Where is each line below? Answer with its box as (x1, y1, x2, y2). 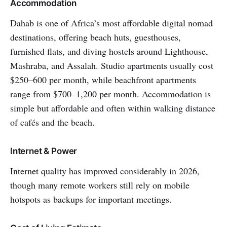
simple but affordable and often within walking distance (10, 102, 215, 115)
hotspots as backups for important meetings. (10, 193, 172, 206)
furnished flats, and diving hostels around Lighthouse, (10, 45, 208, 58)
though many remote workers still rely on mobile (10, 179, 190, 192)
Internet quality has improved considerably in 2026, (10, 165, 200, 177)
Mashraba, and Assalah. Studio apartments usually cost (10, 59, 213, 72)
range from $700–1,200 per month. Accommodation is (10, 88, 211, 100)
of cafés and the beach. (10, 116, 95, 129)
